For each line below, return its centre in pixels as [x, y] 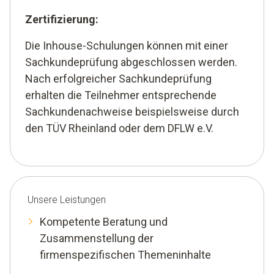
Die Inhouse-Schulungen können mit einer [127, 46]
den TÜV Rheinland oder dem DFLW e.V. [119, 128]
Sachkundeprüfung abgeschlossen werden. [131, 62]
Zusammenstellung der [97, 239]
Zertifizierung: [62, 20]
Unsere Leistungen [67, 200]
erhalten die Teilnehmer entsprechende [121, 95]
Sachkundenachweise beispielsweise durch [132, 112]
